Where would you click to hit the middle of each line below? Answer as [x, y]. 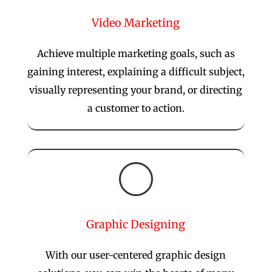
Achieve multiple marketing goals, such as [136, 53]
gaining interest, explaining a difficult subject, [136, 71]
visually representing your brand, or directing [136, 90]
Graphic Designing [136, 224]
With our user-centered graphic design [136, 255]
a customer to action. [136, 108]
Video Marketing [136, 22]
